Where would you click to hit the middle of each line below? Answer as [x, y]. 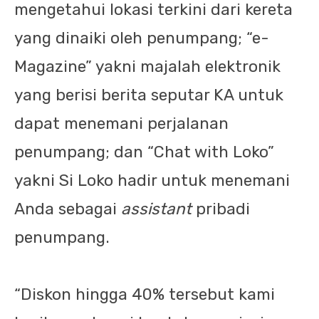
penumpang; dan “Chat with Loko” [144, 152]
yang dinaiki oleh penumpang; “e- [142, 38]
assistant [158, 209]
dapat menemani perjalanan [121, 124]
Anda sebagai [68, 209]
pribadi [223, 209]
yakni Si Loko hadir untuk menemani [152, 181]
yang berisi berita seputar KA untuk [149, 95]
